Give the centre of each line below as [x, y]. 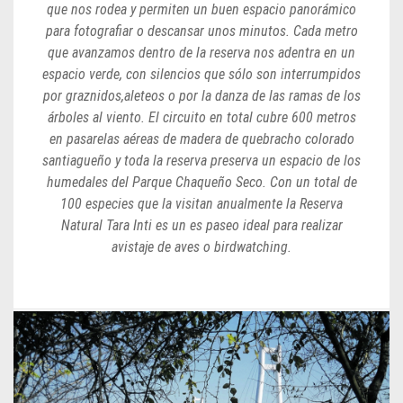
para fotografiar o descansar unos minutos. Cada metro [201, 31]
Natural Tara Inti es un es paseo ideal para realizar [201, 225]
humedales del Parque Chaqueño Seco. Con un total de [201, 182]
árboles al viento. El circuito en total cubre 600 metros [201, 117]
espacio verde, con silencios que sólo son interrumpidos [201, 74]
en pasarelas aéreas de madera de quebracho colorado [201, 139]
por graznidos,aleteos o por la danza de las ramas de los [201, 96]
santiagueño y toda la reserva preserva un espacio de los [201, 161]
